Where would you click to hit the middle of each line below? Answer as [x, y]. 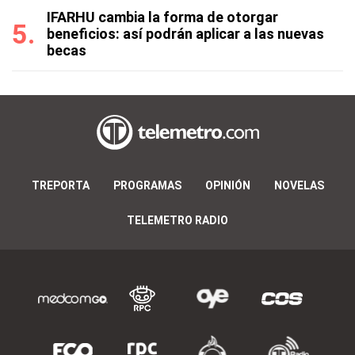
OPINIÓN [227, 186]
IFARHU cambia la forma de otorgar [162, 17]
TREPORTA [60, 186]
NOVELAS [299, 186]
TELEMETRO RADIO [177, 221]
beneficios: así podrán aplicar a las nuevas [185, 34]
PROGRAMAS [147, 186]
